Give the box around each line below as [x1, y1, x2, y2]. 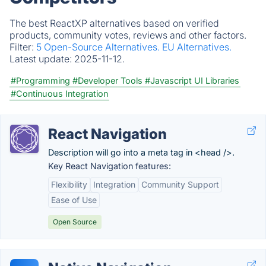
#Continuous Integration [11, 88, 108, 99]
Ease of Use [51, 195, 97, 205]
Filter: [9, 41, 36, 53]
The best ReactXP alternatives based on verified [9, 17, 219, 29]
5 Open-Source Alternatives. [36, 41, 162, 53]
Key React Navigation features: [48, 161, 171, 171]
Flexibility [51, 179, 87, 189]
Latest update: [9, 53, 74, 65]
